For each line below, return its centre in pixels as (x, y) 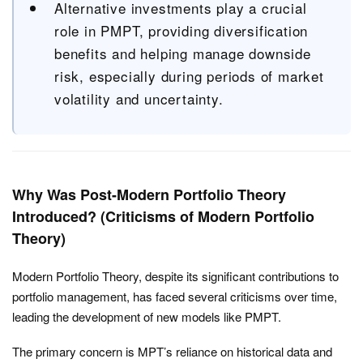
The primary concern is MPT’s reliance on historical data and (172, 351)
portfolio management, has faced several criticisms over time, (175, 296)
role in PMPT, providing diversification (181, 30)
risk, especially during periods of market (189, 76)
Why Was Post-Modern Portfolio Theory (149, 194)
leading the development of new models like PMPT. (147, 316)
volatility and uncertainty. (139, 98)
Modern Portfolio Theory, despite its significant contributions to (175, 276)
